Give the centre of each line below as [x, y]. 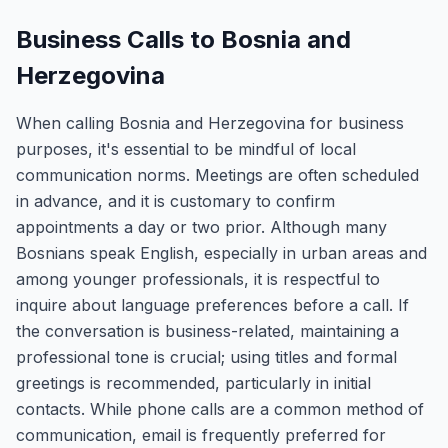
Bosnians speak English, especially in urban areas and [221, 253]
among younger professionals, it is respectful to [198, 279]
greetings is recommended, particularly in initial [193, 383]
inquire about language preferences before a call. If [212, 305]
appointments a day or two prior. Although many [201, 227]
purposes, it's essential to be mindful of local [186, 149]
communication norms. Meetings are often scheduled [217, 175]
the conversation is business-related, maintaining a [207, 331]
